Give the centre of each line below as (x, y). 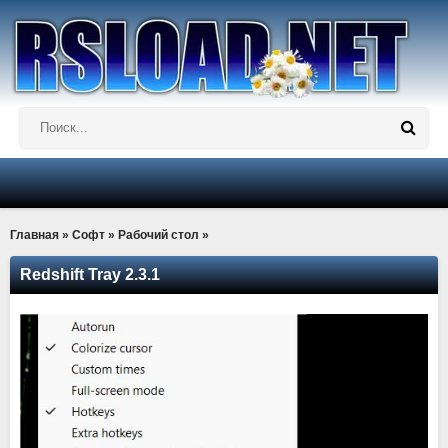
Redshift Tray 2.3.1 (90, 274)
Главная (34, 235)
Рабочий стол (158, 235)
